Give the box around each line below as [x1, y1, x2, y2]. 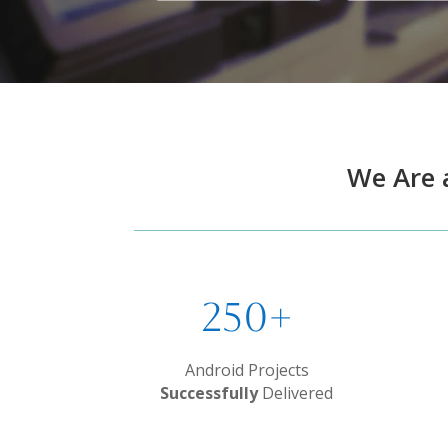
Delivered [258, 381, 334, 404]
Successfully [160, 381, 259, 404]
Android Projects [184, 358, 309, 381]
